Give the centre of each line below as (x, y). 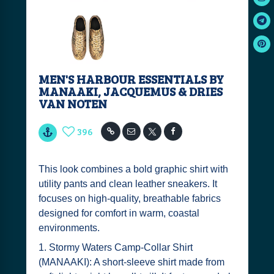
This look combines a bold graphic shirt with (133, 169)
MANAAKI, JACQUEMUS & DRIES (130, 91)
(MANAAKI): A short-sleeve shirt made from (131, 262)
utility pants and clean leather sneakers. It (128, 184)
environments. (69, 228)
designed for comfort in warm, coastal (119, 213)
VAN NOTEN (72, 103)
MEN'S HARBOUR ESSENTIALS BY (131, 79)
